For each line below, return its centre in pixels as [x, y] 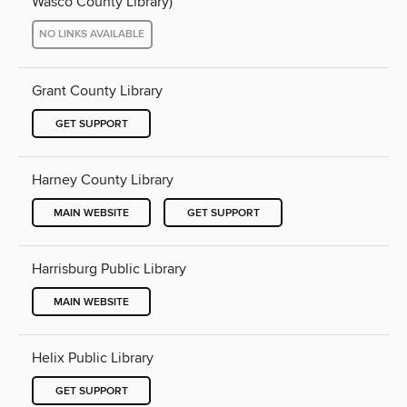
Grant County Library [97, 90]
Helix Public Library [93, 358]
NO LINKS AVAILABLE [92, 35]
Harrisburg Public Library [109, 269]
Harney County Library [103, 180]
